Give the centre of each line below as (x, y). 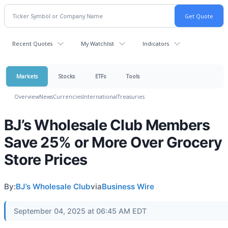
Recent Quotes (32, 44)
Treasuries (131, 96)
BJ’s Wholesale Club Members (107, 125)
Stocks (66, 76)
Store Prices (46, 160)
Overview (27, 96)
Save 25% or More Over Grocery (113, 142)
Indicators (156, 44)
